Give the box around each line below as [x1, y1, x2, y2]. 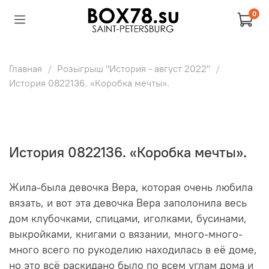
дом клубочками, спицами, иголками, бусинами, [9, 212, 247, 226]
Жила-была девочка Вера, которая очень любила [9, 181, 253, 195]
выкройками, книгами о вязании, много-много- [9, 228, 243, 241]
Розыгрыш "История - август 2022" [57, 62, 210, 74]
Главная [9, 62, 42, 74]
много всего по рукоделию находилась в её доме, [9, 243, 257, 257]
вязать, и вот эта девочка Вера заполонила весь [9, 196, 247, 210]
